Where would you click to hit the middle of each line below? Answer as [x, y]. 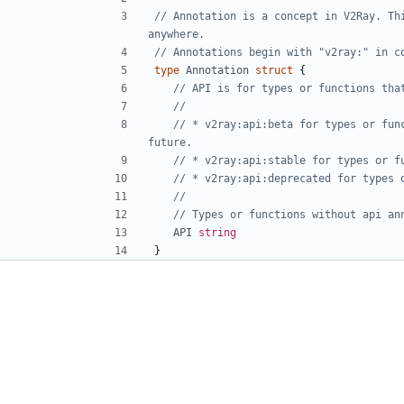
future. [170, 142]
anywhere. [176, 34]
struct [274, 70]
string [217, 232]
